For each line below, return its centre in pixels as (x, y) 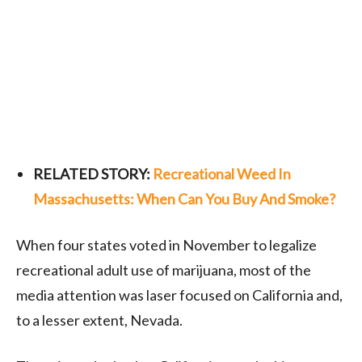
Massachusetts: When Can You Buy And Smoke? (184, 198)
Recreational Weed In (222, 173)
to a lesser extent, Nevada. (99, 320)
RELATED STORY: (93, 173)
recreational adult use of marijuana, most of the (164, 269)
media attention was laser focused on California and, (179, 295)
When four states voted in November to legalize (166, 244)
